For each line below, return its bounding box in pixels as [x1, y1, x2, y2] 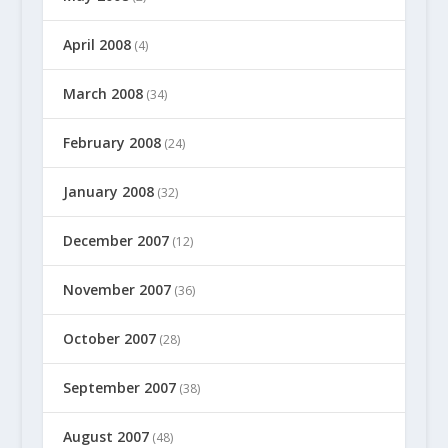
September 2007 [62, 377, 176, 397]
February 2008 [62, 132, 161, 152]
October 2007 [62, 328, 156, 348]
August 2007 [62, 426, 149, 446]
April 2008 [62, 34, 131, 54]
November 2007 [62, 279, 171, 299]
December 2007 [62, 230, 169, 250]
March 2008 [62, 83, 143, 103]
